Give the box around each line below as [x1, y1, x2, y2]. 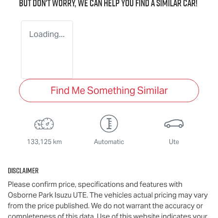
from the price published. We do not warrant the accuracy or [8, 201, 203, 211]
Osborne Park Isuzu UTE [8, 190, 87, 200]
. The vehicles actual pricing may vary [87, 190, 208, 200]
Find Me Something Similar [50, 84, 168, 97]
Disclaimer [8, 165, 38, 176]
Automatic [93, 138, 124, 146]
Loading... [29, 29, 65, 40]
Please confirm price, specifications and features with [8, 180, 182, 189]
